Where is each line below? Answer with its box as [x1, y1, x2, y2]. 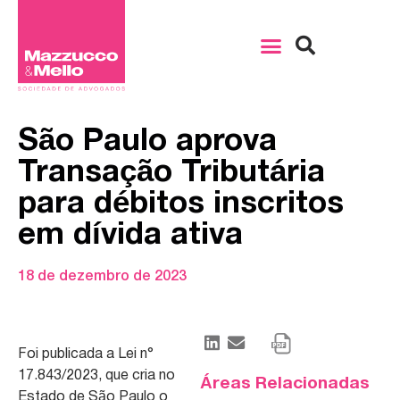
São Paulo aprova [18, 128, 277, 157]
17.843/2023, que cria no [18, 369, 175, 382]
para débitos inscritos [18, 190, 344, 220]
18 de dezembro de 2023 [18, 271, 187, 284]
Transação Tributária [18, 159, 325, 188]
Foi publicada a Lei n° [18, 347, 154, 361]
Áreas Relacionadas [200, 376, 370, 393]
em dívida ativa [18, 221, 243, 251]
